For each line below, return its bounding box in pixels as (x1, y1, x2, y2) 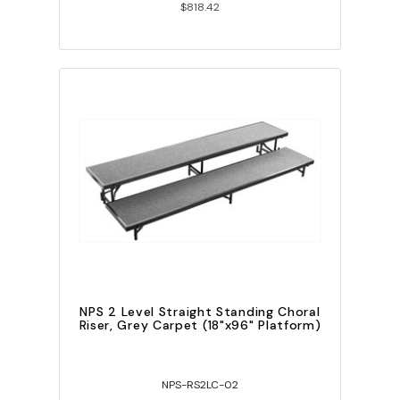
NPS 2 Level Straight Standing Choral (79, 304, 321, 321)
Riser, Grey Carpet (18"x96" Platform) (79, 317, 321, 334)
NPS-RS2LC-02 (162, 378, 238, 393)
